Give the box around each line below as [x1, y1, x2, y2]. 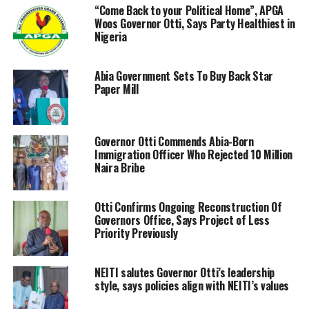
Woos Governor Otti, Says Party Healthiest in [94, 14, 295, 32]
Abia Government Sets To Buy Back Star [94, 67, 274, 84]
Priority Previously [94, 224, 178, 241]
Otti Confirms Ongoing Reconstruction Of [94, 198, 282, 215]
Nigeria [94, 28, 127, 45]
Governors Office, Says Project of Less [94, 211, 270, 228]
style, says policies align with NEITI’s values [94, 277, 290, 294]
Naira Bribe [94, 159, 145, 176]
